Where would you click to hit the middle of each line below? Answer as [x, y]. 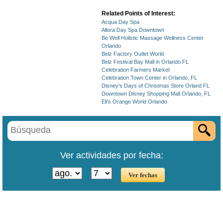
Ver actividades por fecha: [111, 155]
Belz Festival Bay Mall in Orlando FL [145, 62]
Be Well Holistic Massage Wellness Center [153, 38]
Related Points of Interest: [138, 13]
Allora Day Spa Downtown [133, 30]
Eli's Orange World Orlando [134, 102]
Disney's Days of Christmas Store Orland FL [156, 86]
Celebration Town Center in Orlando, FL [149, 78]
